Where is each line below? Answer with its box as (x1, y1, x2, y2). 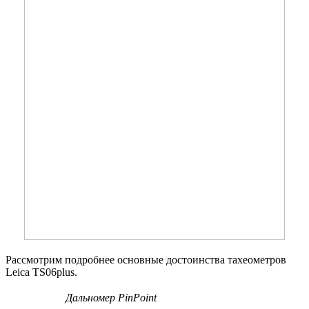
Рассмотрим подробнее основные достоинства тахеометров (6, 253, 286, 266)
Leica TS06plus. (6, 266, 77, 278)
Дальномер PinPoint (66, 291, 157, 303)
